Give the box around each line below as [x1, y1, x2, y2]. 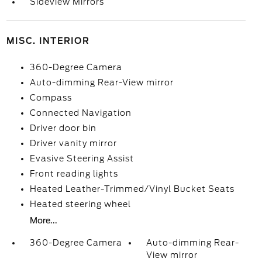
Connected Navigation [29, 108, 132, 118]
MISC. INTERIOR [6, 36, 89, 46]
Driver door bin [29, 123, 96, 133]
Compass [29, 93, 72, 102]
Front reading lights [29, 169, 118, 178]
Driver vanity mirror [29, 139, 117, 148]
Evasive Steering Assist [29, 154, 134, 163]
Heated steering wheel [29, 199, 131, 209]
